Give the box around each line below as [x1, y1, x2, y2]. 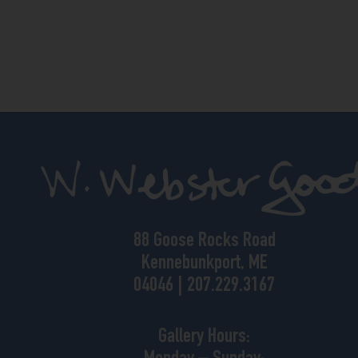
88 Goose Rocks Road [133, 231, 276, 253]
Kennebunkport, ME [141, 253, 268, 275]
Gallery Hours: [158, 326, 251, 348]
